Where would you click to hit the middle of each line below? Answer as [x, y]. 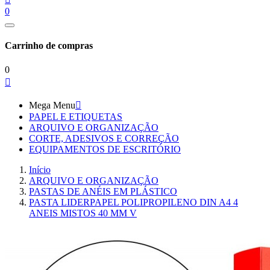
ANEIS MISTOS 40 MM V [83, 213]
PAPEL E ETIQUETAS [76, 116]
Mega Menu [52, 105]
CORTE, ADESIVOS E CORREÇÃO [104, 138]
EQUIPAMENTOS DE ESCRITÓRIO [105, 149]
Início [40, 169]
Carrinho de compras [49, 46]
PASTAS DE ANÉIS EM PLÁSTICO [103, 191]
